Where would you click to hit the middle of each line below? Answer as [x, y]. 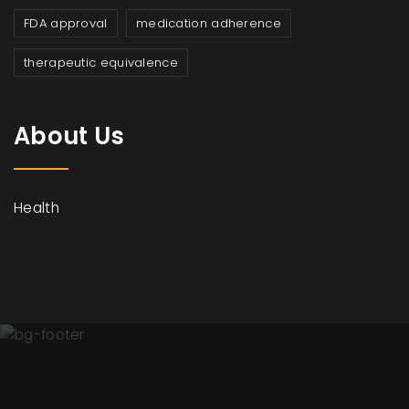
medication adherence [208, 24]
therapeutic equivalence [101, 63]
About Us [69, 136]
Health [37, 208]
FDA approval [66, 24]
